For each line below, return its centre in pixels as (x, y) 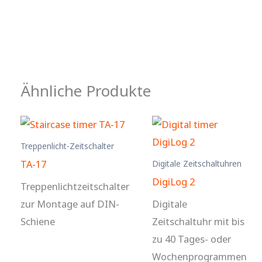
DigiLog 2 (173, 181)
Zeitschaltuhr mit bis (198, 221)
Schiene (38, 221)
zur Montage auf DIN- (70, 204)
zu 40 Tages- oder (192, 239)
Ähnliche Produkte (86, 91)
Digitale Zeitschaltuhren (197, 163)
